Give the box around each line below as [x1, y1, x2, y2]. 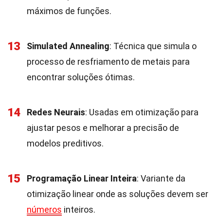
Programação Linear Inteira [27, 173, 137, 183]
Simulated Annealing [27, 41, 109, 51]
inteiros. [62, 204, 95, 215]
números [27, 204, 62, 215]
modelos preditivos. [27, 138, 104, 148]
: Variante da [137, 173, 185, 183]
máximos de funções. [27, 6, 111, 16]
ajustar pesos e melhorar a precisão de [27, 123, 179, 133]
